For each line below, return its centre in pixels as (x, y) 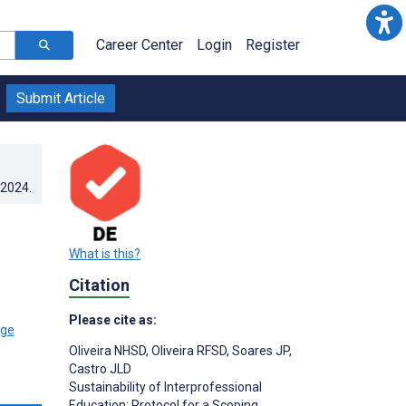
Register (273, 45)
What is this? (105, 253)
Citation (99, 285)
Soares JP (259, 351)
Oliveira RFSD (188, 351)
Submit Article (61, 98)
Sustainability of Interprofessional (165, 387)
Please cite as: (113, 320)
